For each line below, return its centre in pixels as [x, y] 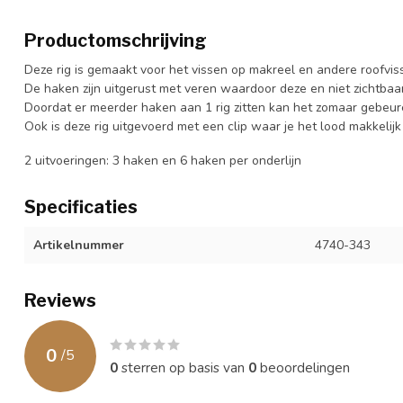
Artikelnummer [79, 245]
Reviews [60, 300]
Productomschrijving [116, 40]
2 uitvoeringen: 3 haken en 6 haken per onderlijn [163, 160]
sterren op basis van [183, 367]
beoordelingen [303, 367]
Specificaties [81, 206]
